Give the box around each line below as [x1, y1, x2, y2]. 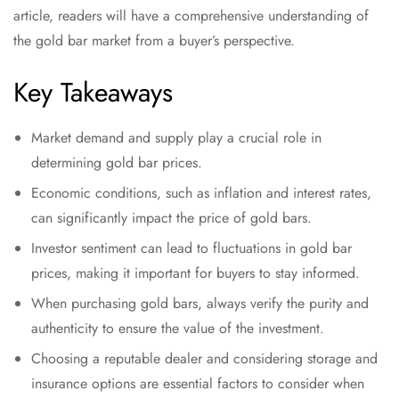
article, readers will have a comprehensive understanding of [13, 5, 369, 27]
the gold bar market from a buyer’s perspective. [13, 30, 295, 52]
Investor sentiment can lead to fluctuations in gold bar [31, 238, 352, 259]
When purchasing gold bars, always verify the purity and [31, 293, 369, 314]
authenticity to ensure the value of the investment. [31, 318, 324, 339]
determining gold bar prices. [31, 152, 202, 174]
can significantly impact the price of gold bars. [31, 208, 312, 229]
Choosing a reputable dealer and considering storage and [31, 348, 378, 370]
